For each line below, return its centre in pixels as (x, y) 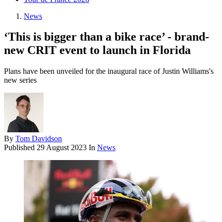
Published (20, 148)
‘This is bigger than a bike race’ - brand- (107, 37)
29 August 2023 (62, 148)
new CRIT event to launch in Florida (97, 50)
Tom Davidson (39, 139)
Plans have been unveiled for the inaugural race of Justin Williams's (109, 71)
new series (20, 80)
